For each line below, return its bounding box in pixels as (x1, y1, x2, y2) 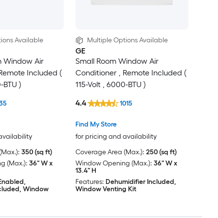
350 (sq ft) (21, 147, 52, 156)
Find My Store (75, 120, 117, 128)
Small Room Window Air (75, 56, 159, 66)
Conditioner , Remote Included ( (75, 68, 186, 78)
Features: (75, 177, 104, 186)
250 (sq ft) (145, 147, 177, 156)
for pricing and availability (75, 132, 157, 141)
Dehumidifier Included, (105, 177, 176, 186)
